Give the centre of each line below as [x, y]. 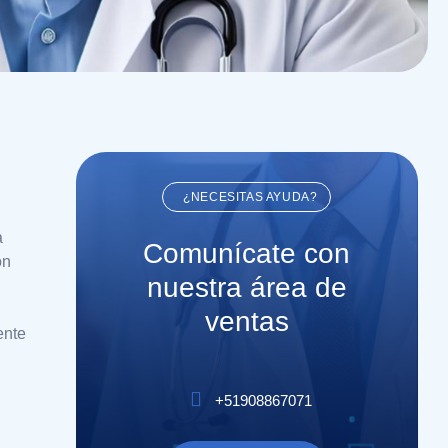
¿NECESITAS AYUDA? [250, 197]
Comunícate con [247, 253]
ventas [246, 321]
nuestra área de [246, 287]
